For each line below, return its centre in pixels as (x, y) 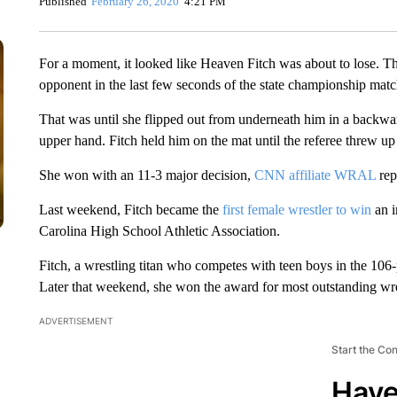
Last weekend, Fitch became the (128, 210)
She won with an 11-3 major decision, (146, 175)
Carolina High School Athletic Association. (159, 231)
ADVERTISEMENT (75, 321)
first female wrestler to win (295, 210)
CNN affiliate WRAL (315, 175)
